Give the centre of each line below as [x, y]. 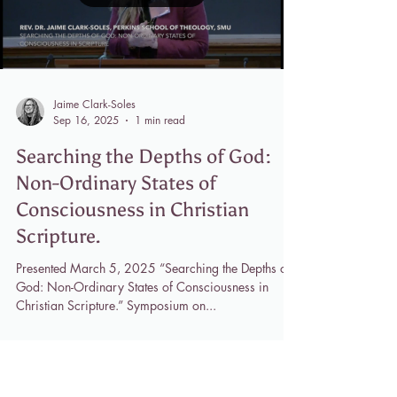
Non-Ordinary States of [116, 316]
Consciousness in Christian [132, 343]
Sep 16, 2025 [86, 253]
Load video [140, 122]
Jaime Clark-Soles [94, 237]
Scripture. [58, 369]
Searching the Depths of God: [144, 289]
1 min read [160, 253]
